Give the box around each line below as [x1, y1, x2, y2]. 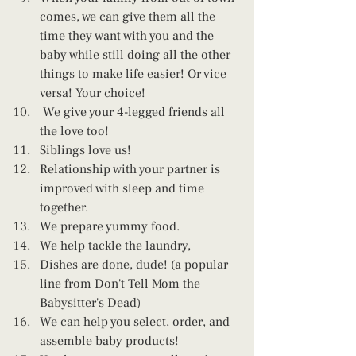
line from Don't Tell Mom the [40, 275, 203, 292]
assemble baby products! [40, 332, 179, 349]
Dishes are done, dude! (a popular [40, 256, 231, 273]
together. [40, 199, 88, 215]
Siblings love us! [40, 141, 134, 158]
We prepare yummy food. [40, 218, 180, 234]
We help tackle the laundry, [40, 237, 191, 253]
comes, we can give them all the [40, 8, 219, 25]
